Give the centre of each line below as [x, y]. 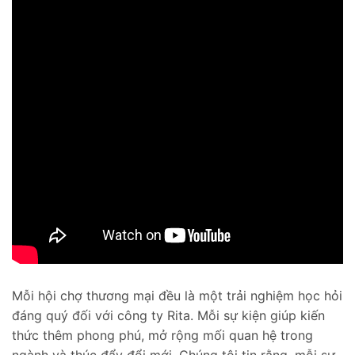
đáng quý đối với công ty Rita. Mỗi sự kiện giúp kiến [168, 316]
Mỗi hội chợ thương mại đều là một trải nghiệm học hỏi [177, 296]
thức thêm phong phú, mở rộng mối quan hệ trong [162, 336]
